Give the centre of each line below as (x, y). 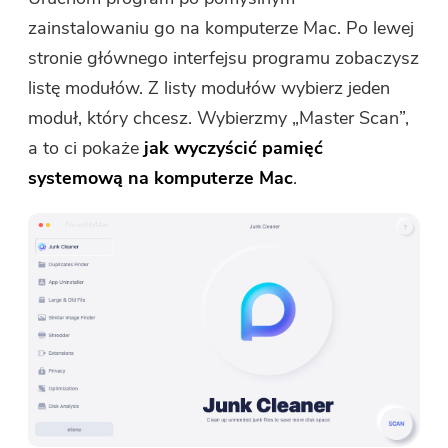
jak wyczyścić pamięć (234, 148)
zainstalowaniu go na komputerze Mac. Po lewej (221, 28)
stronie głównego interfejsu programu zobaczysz (224, 58)
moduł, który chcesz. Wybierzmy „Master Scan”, (219, 118)
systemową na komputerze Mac (161, 178)
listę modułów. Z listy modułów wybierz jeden (209, 88)
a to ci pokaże (86, 148)
